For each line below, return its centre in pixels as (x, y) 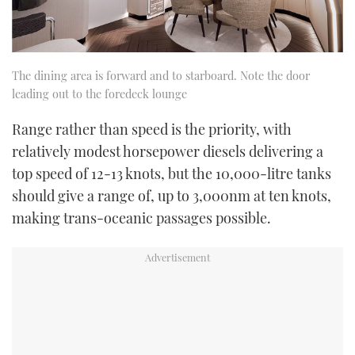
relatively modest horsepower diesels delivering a (168, 151)
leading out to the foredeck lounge (99, 93)
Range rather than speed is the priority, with (152, 129)
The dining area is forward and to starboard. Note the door (161, 75)
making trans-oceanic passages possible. (141, 218)
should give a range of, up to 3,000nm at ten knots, (172, 195)
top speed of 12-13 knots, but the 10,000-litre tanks (172, 173)
